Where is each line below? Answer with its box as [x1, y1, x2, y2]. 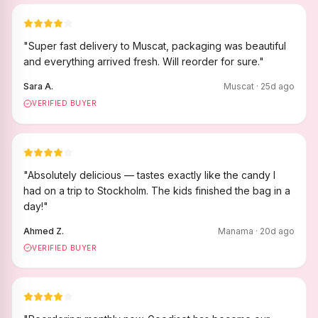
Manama [218, 225, 253, 236]
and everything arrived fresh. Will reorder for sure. [23, 55, 259, 67]
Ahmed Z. [23, 225, 64, 236]
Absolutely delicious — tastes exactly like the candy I [28, 168, 275, 181]
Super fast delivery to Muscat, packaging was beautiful [28, 40, 286, 52]
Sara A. [23, 81, 53, 92]
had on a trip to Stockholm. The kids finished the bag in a [23, 184, 290, 197]
